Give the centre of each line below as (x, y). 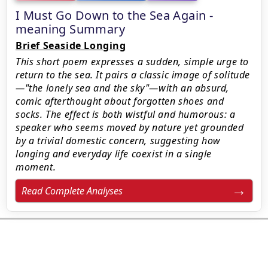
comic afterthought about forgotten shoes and (120, 101)
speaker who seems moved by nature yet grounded (130, 127)
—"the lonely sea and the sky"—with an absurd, (123, 88)
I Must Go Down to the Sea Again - (115, 15)
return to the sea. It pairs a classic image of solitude (133, 75)
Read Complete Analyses (72, 191)
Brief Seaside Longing (71, 45)
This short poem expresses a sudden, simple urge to (133, 62)
